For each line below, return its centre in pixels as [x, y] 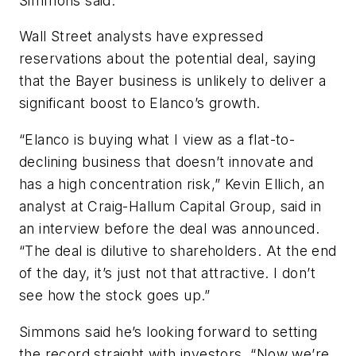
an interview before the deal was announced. [170, 228]
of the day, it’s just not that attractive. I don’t [167, 273]
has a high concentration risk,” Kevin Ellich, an [172, 184]
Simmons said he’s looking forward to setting [168, 331]
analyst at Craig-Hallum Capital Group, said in [170, 206]
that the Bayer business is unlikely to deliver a [173, 81]
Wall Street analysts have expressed [141, 37]
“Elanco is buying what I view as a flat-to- [157, 139]
